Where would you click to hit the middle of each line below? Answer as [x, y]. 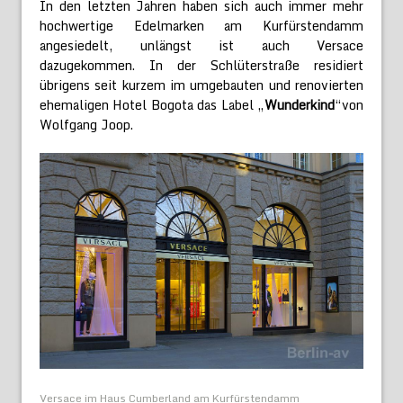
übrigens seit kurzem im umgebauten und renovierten [201, 85]
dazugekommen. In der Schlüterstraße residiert [201, 66]
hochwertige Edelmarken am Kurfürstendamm [201, 26]
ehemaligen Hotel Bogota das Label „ [152, 105]
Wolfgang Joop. [86, 125]
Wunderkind [300, 105]
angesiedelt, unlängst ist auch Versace [201, 46]
